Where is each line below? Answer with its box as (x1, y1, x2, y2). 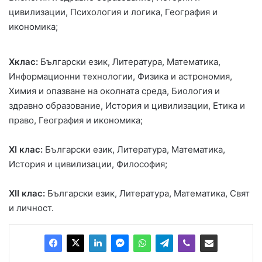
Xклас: (9, 56, 38, 67)
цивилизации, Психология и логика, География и (9, 6, 218, 18)
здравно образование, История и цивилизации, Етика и (9, 100, 245, 111)
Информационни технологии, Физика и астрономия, (9, 71, 232, 82)
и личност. (9, 202, 54, 213)
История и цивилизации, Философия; (9, 158, 167, 170)
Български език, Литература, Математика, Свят (45, 188, 250, 199)
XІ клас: (9, 144, 43, 155)
